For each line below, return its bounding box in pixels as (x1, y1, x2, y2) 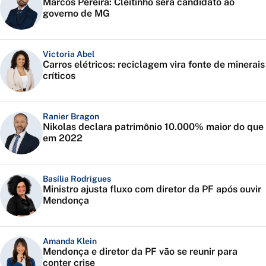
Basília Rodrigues (43, 174, 111, 184)
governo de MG (43, 8, 110, 20)
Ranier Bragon (43, 112, 99, 122)
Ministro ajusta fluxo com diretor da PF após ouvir (43, 183, 261, 195)
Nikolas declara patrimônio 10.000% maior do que (43, 121, 264, 133)
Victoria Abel (43, 49, 94, 59)
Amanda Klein (43, 236, 97, 246)
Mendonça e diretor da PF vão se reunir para (43, 246, 237, 258)
